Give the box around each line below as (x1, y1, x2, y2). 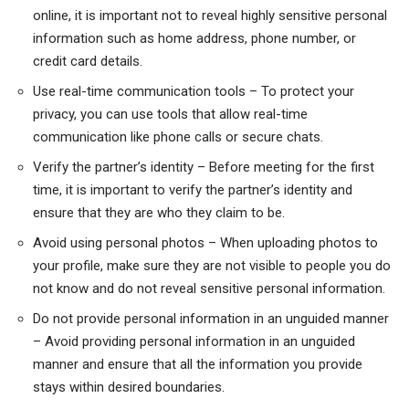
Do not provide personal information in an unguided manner (33, 310, 389, 328)
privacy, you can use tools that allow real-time (33, 106, 308, 123)
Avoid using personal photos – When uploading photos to (33, 235, 378, 252)
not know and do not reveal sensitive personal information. (33, 280, 385, 298)
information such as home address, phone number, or (33, 30, 356, 47)
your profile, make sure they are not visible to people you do (33, 257, 391, 275)
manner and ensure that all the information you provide (33, 356, 362, 373)
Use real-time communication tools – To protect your (33, 83, 354, 100)
